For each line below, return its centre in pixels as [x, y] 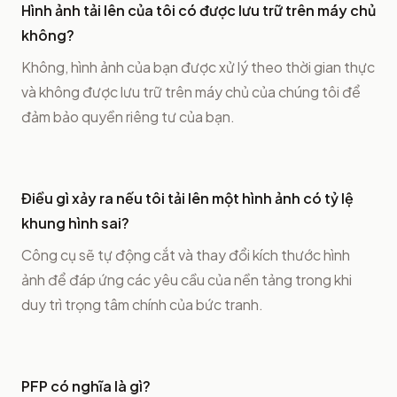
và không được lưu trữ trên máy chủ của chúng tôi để [191, 91]
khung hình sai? [75, 222]
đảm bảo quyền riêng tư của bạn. [128, 116]
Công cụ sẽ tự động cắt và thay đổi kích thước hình [186, 254]
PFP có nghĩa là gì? [86, 385]
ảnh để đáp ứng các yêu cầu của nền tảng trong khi [187, 279]
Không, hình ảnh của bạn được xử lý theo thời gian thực [198, 66]
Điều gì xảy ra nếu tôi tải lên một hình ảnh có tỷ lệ [187, 198]
